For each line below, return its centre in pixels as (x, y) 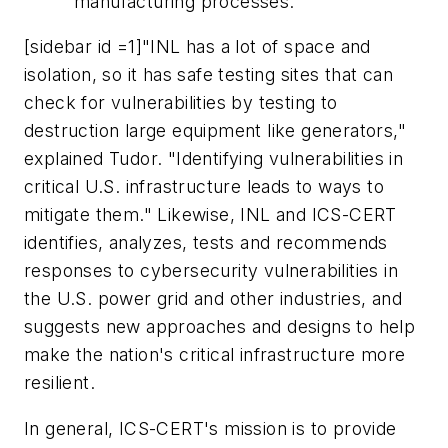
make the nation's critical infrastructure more (215, 355)
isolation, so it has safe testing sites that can (209, 75)
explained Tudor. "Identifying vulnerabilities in (214, 159)
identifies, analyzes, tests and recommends (206, 243)
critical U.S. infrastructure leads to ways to (204, 187)
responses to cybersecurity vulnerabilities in (211, 271)
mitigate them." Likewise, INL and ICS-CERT (210, 215)
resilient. (60, 383)
